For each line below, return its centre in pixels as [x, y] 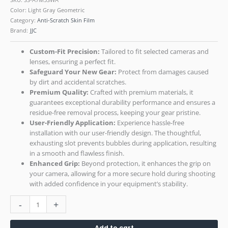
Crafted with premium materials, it [141, 92]
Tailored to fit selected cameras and [154, 52]
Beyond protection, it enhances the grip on [146, 164]
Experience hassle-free [150, 123]
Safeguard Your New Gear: [74, 72]
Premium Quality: [59, 92]
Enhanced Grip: [55, 164]
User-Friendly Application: [73, 123]
